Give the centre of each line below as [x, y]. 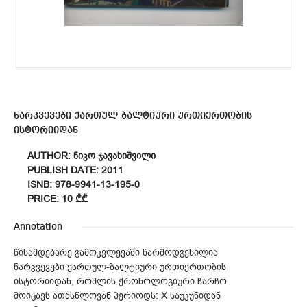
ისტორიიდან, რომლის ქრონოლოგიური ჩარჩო [120, 281]
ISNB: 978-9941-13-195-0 [84, 184]
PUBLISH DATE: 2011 [75, 170]
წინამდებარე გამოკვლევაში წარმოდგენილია [116, 252]
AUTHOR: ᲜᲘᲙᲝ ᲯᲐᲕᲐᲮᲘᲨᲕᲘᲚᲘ [91, 156]
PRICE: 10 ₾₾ [58, 199]
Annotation [38, 226]
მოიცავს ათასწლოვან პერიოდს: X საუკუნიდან [117, 295]
